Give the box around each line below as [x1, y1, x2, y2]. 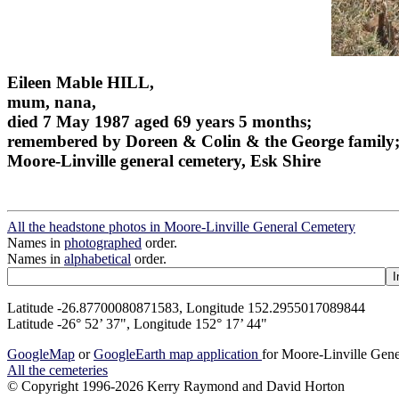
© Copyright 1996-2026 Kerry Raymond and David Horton [7, 379, 345, 395]
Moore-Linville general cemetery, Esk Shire [7, 151, 321, 170]
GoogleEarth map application [94, 346, 262, 362]
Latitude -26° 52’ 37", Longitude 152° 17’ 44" [7, 316, 267, 332]
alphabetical [64, 251, 131, 267]
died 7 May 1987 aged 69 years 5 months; [7, 111, 312, 131]
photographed [64, 235, 142, 251]
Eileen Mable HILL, [7, 72, 154, 92]
